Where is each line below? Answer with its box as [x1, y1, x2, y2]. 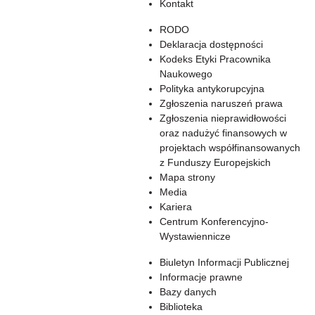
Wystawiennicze [160, 231, 231, 242]
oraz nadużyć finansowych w [160, 127, 287, 139]
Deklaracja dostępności [160, 39, 263, 50]
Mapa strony [160, 172, 215, 183]
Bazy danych [160, 286, 217, 297]
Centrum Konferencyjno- [160, 216, 269, 227]
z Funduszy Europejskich [160, 157, 271, 168]
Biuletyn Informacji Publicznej [160, 257, 289, 268]
